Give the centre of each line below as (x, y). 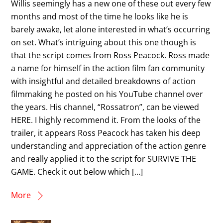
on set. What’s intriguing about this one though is (104, 43)
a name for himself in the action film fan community (108, 68)
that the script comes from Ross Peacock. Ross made (111, 56)
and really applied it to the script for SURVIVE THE (104, 159)
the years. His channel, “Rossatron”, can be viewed (105, 107)
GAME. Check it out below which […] (77, 172)
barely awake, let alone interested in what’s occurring (111, 30)
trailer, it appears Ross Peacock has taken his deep (106, 133)
